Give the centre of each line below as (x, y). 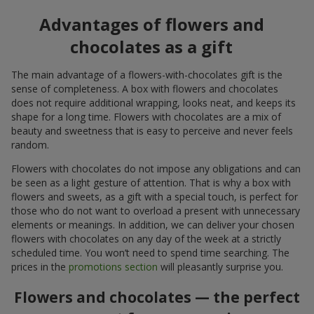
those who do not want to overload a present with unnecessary (156, 211)
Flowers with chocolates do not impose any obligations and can (156, 169)
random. (30, 145)
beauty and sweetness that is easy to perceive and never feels (152, 131)
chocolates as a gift (151, 47)
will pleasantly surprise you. (220, 267)
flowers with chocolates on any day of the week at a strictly (146, 239)
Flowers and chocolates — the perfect (157, 297)
